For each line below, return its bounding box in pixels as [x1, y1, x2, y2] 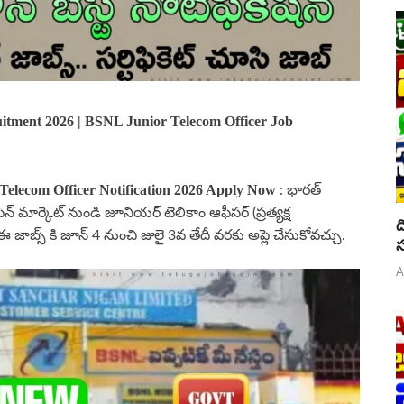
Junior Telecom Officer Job [126, 113, 293, 129]
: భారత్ [280, 182, 321, 197]
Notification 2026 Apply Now [99, 181, 280, 197]
